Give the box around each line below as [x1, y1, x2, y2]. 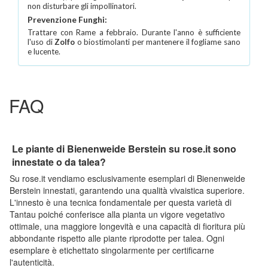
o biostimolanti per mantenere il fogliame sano [75, 36, 241, 47]
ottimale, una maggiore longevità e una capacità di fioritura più [10, 220, 245, 232]
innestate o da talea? [12, 154, 106, 169]
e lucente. [28, 46, 60, 56]
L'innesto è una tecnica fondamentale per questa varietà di [10, 196, 232, 208]
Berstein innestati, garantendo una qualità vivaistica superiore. [10, 184, 245, 196]
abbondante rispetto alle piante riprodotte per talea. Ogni [10, 232, 224, 244]
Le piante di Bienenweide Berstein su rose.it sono [12, 141, 236, 156]
